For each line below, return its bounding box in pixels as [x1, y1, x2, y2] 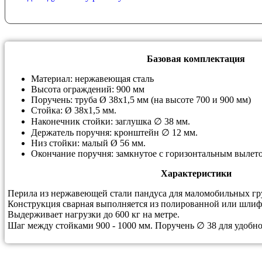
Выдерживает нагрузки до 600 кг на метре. [8, 209, 180, 219]
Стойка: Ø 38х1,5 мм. [31, 105, 116, 115]
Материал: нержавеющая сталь [31, 73, 154, 84]
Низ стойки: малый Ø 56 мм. [31, 137, 146, 148]
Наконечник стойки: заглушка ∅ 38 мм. [31, 116, 190, 126]
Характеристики [160, 168, 232, 178]
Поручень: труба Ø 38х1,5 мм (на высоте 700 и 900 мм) [31, 94, 251, 105]
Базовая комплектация [147, 53, 245, 64]
